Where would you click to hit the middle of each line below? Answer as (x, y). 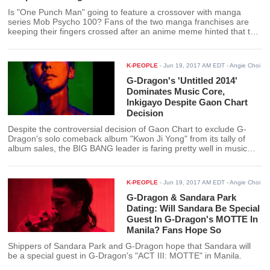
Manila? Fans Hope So (174, 230)
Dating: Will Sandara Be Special (193, 209)
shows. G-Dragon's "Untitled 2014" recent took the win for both (127, 159)
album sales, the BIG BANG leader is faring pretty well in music (128, 149)
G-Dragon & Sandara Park (182, 198)
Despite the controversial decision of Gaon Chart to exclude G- (127, 130)
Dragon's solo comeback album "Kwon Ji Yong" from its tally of (127, 139)
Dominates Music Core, (176, 92)
